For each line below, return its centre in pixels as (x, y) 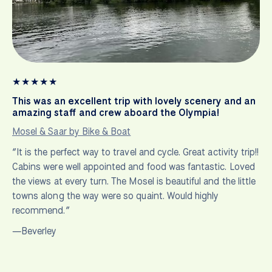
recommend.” (41, 210)
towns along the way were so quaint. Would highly (116, 195)
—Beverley (35, 231)
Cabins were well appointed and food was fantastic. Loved (134, 166)
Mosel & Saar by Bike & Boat (72, 131)
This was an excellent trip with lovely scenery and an (134, 101)
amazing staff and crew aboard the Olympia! (116, 112)
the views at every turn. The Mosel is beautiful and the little (134, 181)
